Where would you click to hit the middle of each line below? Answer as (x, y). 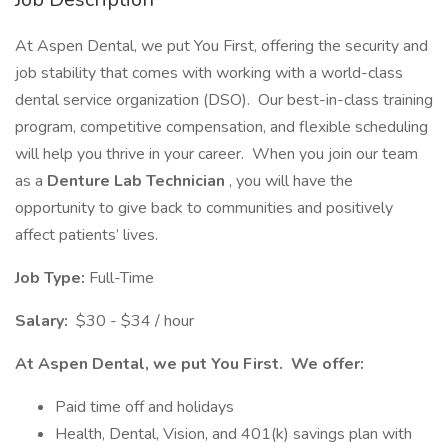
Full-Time (121, 278)
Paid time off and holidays (144, 407)
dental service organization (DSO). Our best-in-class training (224, 100)
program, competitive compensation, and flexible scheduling (221, 127)
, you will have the (291, 181)
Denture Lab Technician (138, 181)
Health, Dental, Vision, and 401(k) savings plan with (233, 434)
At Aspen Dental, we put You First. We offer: (189, 364)
